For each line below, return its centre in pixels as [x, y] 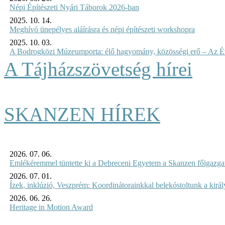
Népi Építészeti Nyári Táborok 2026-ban [74, 7]
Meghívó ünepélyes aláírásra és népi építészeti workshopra [102, 29]
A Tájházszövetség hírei [98, 69]
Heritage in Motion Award [51, 207]
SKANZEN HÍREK [82, 114]
